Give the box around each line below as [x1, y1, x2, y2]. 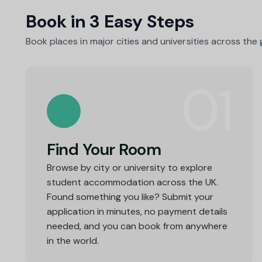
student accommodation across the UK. [47, 175, 218, 188]
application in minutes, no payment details [47, 205, 227, 218]
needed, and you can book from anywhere [47, 219, 227, 232]
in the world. [47, 234, 99, 247]
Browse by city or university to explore [47, 161, 212, 174]
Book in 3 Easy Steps [26, 9, 194, 33]
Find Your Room [47, 138, 161, 160]
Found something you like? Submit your [47, 190, 213, 203]
